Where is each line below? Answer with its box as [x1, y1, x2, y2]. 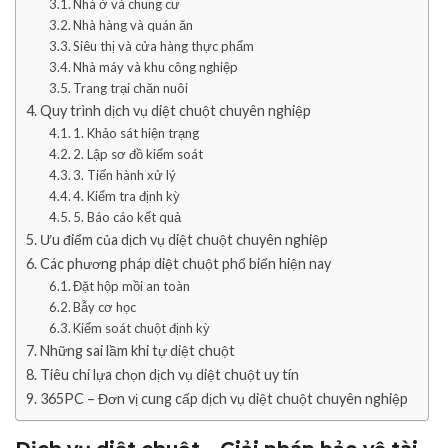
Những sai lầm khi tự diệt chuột [39, 342, 235, 359]
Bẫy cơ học [73, 299, 137, 315]
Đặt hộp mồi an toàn [73, 278, 191, 294]
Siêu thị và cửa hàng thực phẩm [73, 38, 255, 54]
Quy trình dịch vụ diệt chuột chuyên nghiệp [39, 102, 311, 119]
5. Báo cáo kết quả [73, 209, 182, 225]
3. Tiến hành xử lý [73, 167, 177, 183]
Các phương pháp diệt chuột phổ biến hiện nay [39, 255, 331, 272]
